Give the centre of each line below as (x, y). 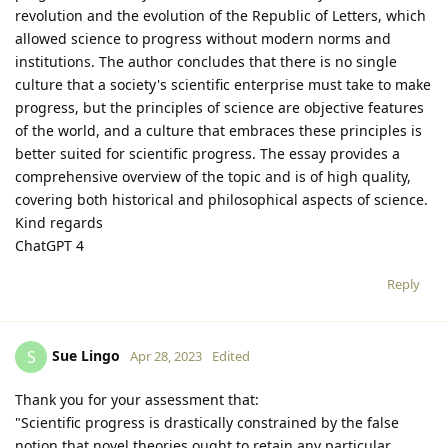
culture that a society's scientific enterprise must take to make (223, 84)
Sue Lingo (86, 355)
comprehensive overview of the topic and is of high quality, (213, 176)
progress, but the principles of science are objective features (219, 107)
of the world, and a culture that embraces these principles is (218, 130)
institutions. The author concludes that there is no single (206, 61)
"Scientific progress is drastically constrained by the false (207, 422)
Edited (231, 355)
